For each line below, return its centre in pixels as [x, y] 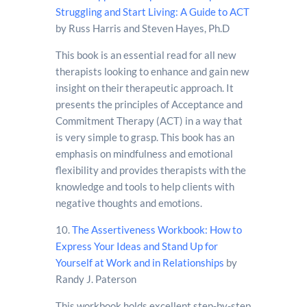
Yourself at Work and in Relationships [139, 262]
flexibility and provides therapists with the [150, 170]
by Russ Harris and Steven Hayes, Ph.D [142, 28]
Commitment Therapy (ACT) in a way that [149, 121]
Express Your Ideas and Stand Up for [136, 246]
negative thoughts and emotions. [130, 203]
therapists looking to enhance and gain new [152, 71]
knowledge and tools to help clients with [145, 186]
